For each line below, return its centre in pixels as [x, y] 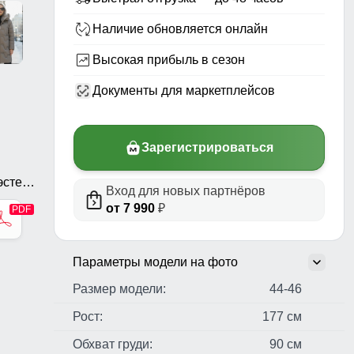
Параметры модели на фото [155, 262]
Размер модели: [119, 289]
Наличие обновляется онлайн [180, 29]
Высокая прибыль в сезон [169, 60]
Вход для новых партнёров [186, 191]
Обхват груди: [113, 345]
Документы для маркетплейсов [184, 91]
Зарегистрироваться [207, 148]
